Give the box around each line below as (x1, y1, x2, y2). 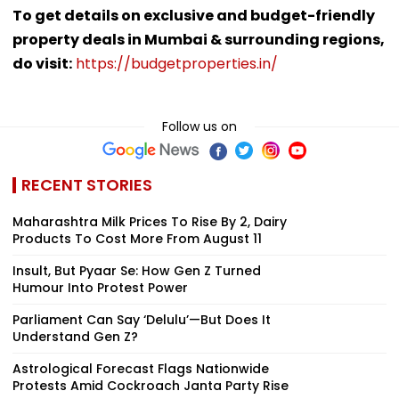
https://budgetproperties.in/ (76, 53, 278, 74)
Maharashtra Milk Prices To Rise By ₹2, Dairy (12, 212, 287, 231)
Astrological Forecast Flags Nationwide (12, 359, 269, 378)
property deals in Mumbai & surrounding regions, (12, 28, 385, 50)
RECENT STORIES (21, 173, 152, 196)
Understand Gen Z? (12, 327, 138, 346)
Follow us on (162, 117, 237, 135)
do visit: (12, 53, 72, 74)
